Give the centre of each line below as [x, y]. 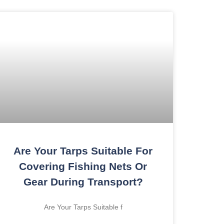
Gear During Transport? [83, 182]
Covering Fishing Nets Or [83, 166]
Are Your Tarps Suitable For [83, 151]
